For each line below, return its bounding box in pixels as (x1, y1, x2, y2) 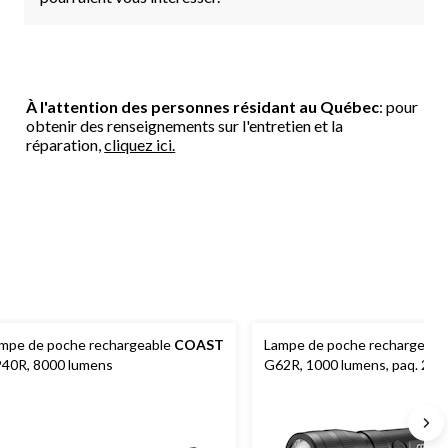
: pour (379, 96, 419, 116)
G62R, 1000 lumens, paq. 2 (264, 355, 429, 373)
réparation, (26, 134, 105, 154)
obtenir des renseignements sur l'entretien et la (26, 115, 344, 135)
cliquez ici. (104, 134, 176, 154)
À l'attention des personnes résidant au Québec (26, 96, 380, 116)
